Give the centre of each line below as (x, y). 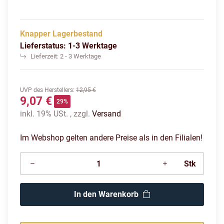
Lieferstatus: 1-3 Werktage (68, 46)
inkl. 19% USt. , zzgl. (56, 114)
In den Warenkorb (106, 194)
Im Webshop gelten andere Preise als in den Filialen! (111, 138)
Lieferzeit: (45, 56)
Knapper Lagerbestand (61, 34)
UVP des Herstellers (46, 90)
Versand (106, 114)
